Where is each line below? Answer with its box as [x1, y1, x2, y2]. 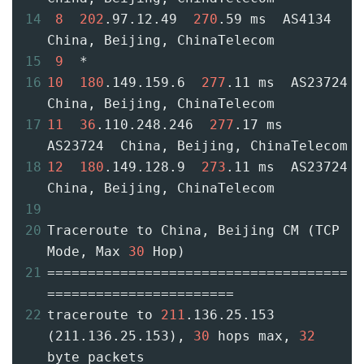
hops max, [210, 328, 299, 344]
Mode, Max [47, 244, 128, 260]
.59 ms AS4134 [218, 11, 331, 28]
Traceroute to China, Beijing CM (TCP [47, 223, 340, 239]
